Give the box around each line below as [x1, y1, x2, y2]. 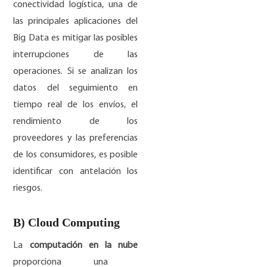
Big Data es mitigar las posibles [13, 33, 138, 44]
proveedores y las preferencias [13, 133, 138, 144]
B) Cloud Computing [13, 216, 120, 229]
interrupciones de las [13, 50, 138, 60]
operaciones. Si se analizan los [13, 67, 138, 77]
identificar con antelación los [13, 167, 138, 177]
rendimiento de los [13, 117, 138, 127]
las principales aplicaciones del [13, 17, 138, 27]
